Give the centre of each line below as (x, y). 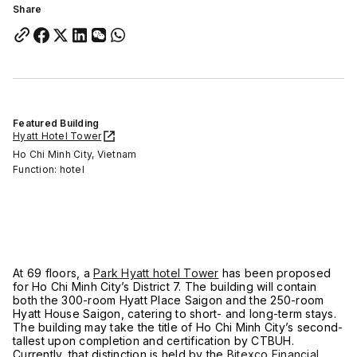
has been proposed (275, 273)
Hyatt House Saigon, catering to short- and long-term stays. (175, 313)
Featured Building (56, 123)
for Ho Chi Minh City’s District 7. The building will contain (165, 286)
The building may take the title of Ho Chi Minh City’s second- (178, 327)
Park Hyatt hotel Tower (156, 273)
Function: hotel (49, 169)
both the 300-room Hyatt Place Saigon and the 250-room (169, 300)
